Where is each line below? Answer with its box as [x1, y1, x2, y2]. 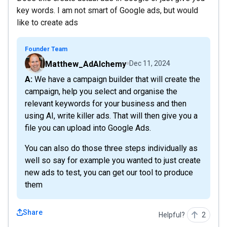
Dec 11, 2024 [129, 59, 170, 67]
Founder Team [25, 46, 67, 53]
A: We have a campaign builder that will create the [25, 74, 32, 84]
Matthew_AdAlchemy [45, 59, 126, 69]
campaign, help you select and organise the [25, 87, 177, 96]
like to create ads [17, 18, 78, 27]
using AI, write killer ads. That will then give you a [25, 111, 198, 121]
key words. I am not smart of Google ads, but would [17, 6, 198, 15]
